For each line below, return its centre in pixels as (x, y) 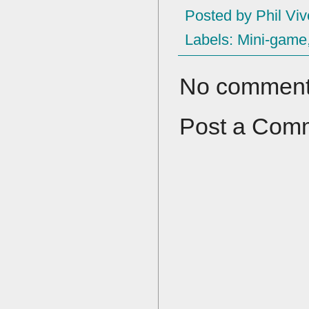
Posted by (220, 15)
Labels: (211, 39)
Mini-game (272, 39)
